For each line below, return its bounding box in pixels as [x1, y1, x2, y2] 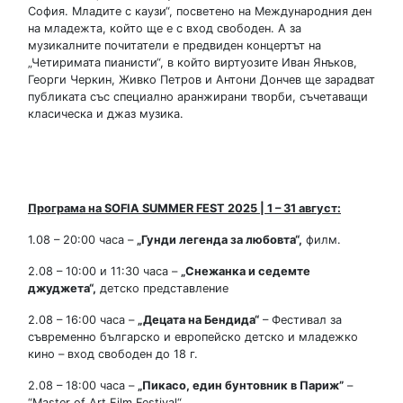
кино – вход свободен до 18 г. [28, 346, 198, 361]
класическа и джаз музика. [28, 106, 184, 121]
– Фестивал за [259, 312, 342, 327]
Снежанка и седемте [185, 264, 310, 278]
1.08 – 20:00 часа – [28, 232, 137, 246]
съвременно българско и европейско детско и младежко [28, 329, 358, 344]
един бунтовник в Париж [193, 378, 339, 392]
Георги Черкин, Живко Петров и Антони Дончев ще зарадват [28, 72, 375, 86]
